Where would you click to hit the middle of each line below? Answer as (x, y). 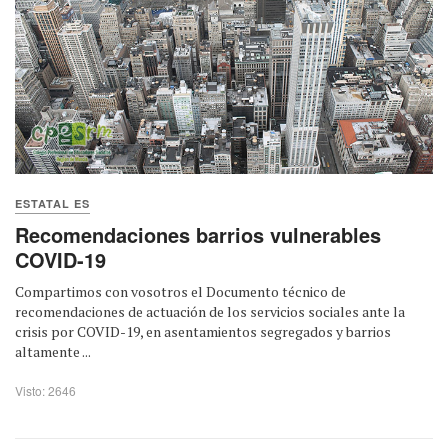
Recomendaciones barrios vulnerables (198, 234)
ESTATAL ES (52, 203)
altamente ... (53, 351)
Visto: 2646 (45, 390)
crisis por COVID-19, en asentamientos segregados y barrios (203, 331)
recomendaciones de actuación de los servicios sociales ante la (210, 311)
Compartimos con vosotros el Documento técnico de (180, 291)
